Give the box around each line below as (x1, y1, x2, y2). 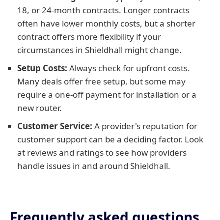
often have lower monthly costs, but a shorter (17, 18, 195, 29)
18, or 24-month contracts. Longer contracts (17, 4, 190, 16)
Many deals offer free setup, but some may (17, 76, 186, 87)
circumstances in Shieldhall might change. (17, 44, 182, 55)
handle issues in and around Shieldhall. (17, 160, 170, 171)
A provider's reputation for (92, 120, 197, 132)
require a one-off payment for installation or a (17, 89, 196, 100)
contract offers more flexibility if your (17, 31, 161, 42)
